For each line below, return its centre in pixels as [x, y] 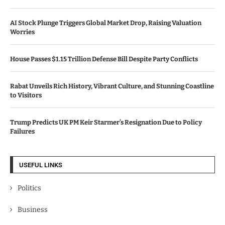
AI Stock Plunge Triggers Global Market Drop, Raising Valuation [106, 23]
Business [33, 210]
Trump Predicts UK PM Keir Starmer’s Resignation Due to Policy [106, 122]
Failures [22, 131]
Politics [29, 188]
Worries [22, 32]
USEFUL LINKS [41, 165]
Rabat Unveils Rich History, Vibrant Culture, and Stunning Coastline [112, 86]
